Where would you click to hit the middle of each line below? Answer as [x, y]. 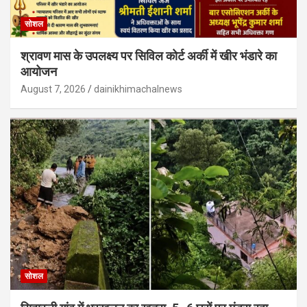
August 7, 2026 [53, 89]
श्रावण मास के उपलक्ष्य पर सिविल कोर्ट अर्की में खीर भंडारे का [149, 56]
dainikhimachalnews [138, 89]
